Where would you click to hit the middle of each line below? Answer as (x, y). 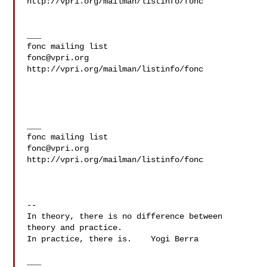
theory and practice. (75, 228)
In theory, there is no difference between (125, 216)
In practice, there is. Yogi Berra (113, 239)
